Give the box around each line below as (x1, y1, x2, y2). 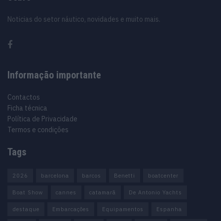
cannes (56, 188, 76, 196)
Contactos (7, 92, 40, 102)
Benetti (114, 172, 135, 179)
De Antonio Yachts (129, 188, 182, 196)
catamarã (89, 188, 116, 196)
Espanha (156, 205, 182, 213)
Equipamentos (102, 205, 144, 213)
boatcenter (148, 172, 179, 179)
